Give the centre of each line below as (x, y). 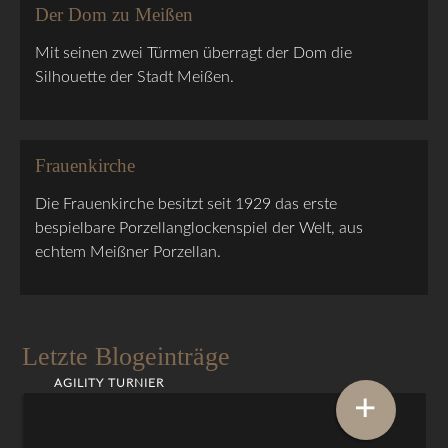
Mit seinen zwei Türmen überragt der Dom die (194, 52)
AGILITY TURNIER (109, 383)
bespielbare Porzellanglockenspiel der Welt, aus (199, 227)
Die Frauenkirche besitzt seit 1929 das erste (186, 203)
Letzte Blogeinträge (126, 356)
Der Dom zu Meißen (114, 14)
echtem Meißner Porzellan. (128, 251)
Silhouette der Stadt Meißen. (135, 76)
